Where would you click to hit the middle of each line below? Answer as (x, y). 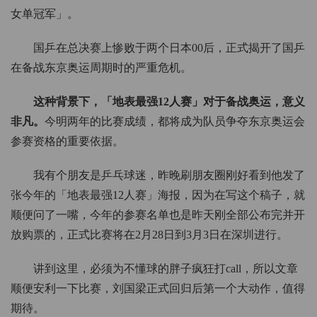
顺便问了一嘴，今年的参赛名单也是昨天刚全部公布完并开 (158, 215)
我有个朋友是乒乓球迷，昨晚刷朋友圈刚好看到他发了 (169, 175)
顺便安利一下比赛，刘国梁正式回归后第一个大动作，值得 (158, 289)
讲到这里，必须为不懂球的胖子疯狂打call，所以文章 (166, 269)
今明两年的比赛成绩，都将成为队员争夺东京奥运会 (175, 122)
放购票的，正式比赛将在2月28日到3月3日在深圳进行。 (149, 235)
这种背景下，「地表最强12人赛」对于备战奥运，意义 (169, 102)
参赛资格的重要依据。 (67, 142)
